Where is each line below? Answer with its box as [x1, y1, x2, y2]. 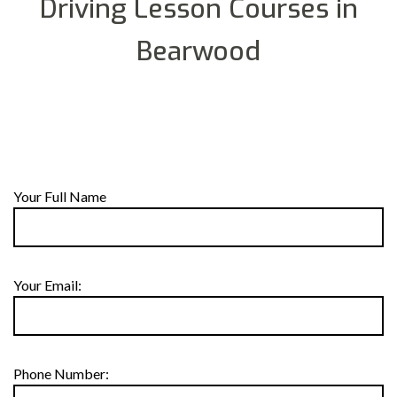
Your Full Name [13, 188, 106, 205]
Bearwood [136, 34, 261, 69]
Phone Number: [13, 365, 109, 382]
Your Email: [13, 276, 82, 293]
